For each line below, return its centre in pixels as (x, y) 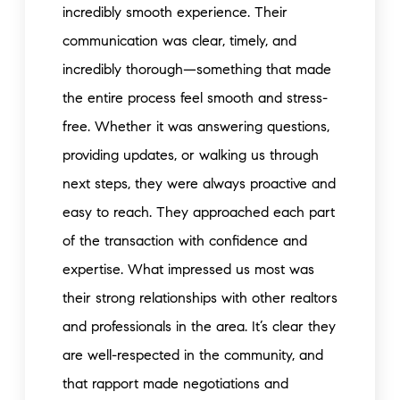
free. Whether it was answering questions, (196, 126)
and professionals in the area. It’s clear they (199, 326)
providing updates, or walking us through (191, 155)
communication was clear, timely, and (179, 41)
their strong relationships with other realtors (200, 298)
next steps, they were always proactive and (199, 183)
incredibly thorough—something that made (197, 69)
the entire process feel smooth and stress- (195, 98)
